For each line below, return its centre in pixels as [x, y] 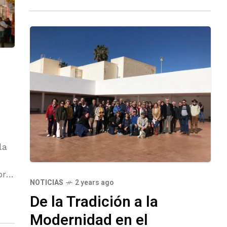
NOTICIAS [47, 183]
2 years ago [94, 183]
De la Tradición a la [94, 202]
